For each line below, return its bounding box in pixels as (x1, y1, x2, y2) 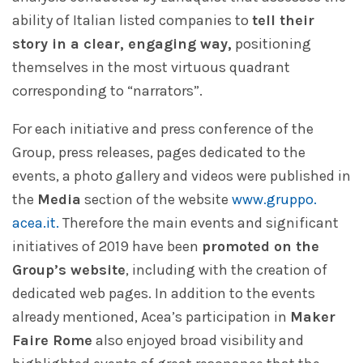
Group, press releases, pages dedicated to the (12, 143, 305, 162)
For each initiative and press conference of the (12, 120, 314, 139)
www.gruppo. (232, 190, 317, 209)
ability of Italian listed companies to (12, 11, 252, 30)
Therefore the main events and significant (59, 214, 339, 233)
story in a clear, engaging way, (12, 35, 232, 53)
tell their (252, 11, 314, 30)
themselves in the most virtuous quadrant (12, 58, 290, 77)
